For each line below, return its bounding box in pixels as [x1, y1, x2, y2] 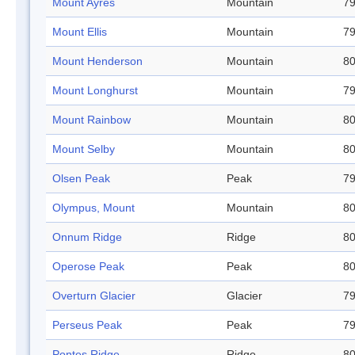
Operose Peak [52, 260, 124, 273]
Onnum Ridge [52, 231, 122, 244]
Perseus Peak [52, 319, 122, 332]
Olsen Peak [52, 172, 110, 185]
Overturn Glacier [52, 289, 136, 303]
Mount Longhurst [52, 84, 138, 97]
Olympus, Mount [52, 201, 135, 215]
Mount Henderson [52, 55, 143, 68]
